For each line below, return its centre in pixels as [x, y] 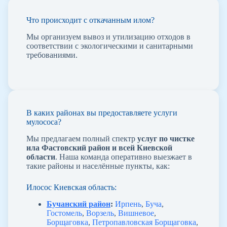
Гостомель [64, 213]
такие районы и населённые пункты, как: [98, 166]
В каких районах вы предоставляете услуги [102, 113]
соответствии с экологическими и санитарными [110, 46]
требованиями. [52, 55]
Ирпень [128, 204]
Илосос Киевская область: [71, 187]
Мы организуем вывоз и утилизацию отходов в [108, 37]
